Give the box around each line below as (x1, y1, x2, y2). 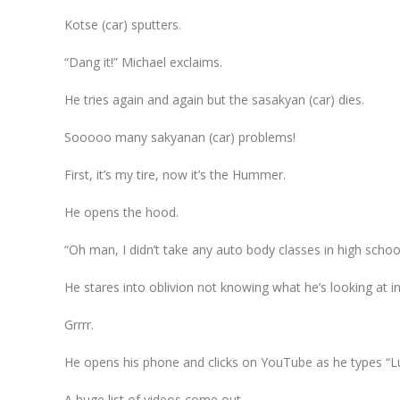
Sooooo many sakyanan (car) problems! (64, 128, 296, 146)
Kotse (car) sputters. (64, 15, 181, 33)
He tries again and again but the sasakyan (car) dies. (64, 90, 364, 108)
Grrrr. (64, 315, 94, 333)
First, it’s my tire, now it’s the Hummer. (64, 165, 286, 183)
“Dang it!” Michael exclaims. (64, 53, 222, 71)
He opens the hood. (64, 203, 179, 221)
